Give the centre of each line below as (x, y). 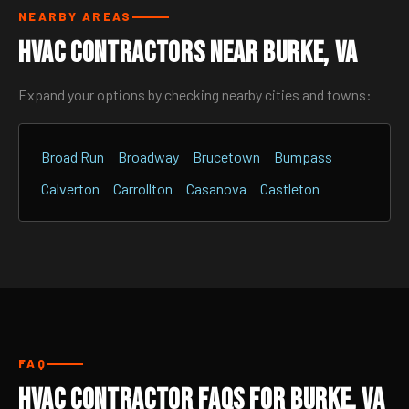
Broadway (148, 157)
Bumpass (303, 157)
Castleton (290, 189)
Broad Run (73, 157)
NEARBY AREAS (75, 16)
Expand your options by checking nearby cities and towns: (195, 94)
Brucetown (226, 157)
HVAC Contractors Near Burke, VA (188, 53)
